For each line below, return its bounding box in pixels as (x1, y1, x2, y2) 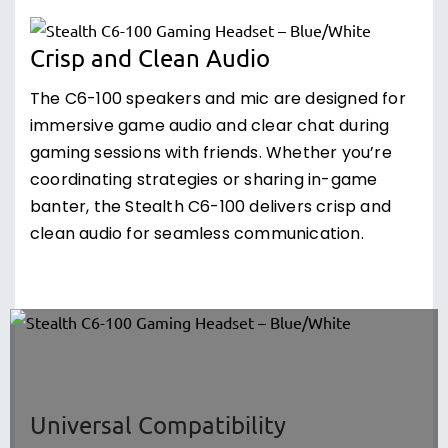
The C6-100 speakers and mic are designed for (30, 87, 406, 113)
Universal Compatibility (30, 410, 286, 439)
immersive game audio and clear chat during (30, 114, 390, 140)
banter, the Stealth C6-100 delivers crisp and (30, 195, 392, 221)
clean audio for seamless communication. (30, 222, 364, 248)
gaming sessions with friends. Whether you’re (30, 141, 392, 167)
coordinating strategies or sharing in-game (30, 168, 378, 194)
